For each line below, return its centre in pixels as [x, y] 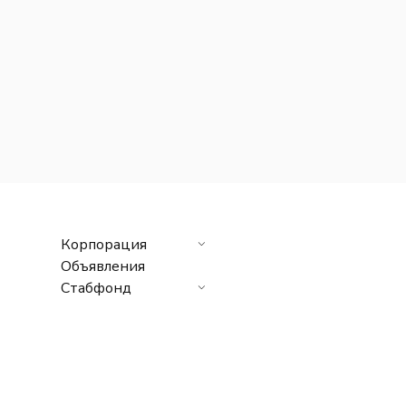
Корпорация [103, 244]
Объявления [102, 266]
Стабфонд [96, 288]
